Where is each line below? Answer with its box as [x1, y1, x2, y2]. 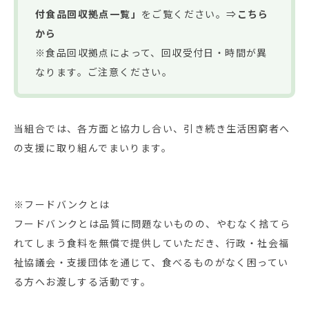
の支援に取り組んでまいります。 [14, 141, 172, 155]
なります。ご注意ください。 [35, 65, 173, 79]
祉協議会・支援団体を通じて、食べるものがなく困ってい [14, 255, 289, 269]
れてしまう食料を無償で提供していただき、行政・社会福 [14, 235, 290, 250]
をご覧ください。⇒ [141, 7, 237, 21]
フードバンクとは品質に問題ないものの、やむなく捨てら [14, 216, 291, 230]
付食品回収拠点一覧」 [35, 7, 141, 21]
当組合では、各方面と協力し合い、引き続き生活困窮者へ [14, 121, 290, 136]
